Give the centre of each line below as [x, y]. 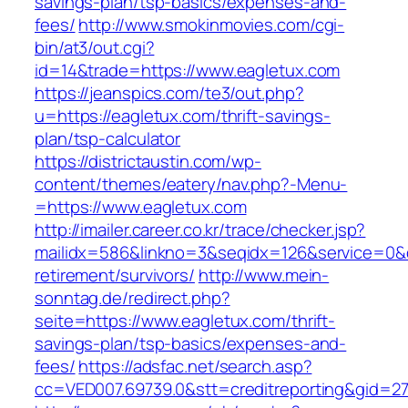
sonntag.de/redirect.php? [133, 298]
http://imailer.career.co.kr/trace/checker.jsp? [200, 230]
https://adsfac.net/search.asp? [195, 367]
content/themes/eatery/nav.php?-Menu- [191, 184]
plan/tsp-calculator [108, 139]
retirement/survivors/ [115, 275]
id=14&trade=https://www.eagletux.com [188, 71]
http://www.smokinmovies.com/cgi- [212, 25]
